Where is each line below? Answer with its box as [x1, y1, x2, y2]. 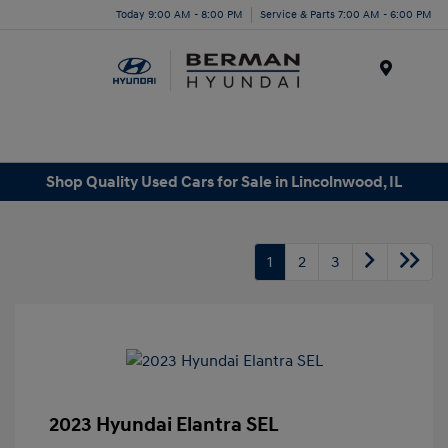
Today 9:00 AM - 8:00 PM [116, 7, 243, 21]
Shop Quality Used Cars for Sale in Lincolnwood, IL [46, 171, 402, 192]
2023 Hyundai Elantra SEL [49, 413, 279, 438]
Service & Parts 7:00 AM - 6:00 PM [260, 7, 432, 21]
